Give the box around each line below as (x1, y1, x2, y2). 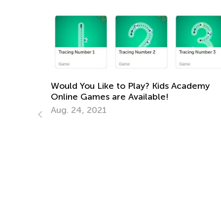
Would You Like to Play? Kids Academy (8, 80, 168, 91)
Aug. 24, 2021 (8, 104, 65, 115)
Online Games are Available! (8, 91, 127, 102)
